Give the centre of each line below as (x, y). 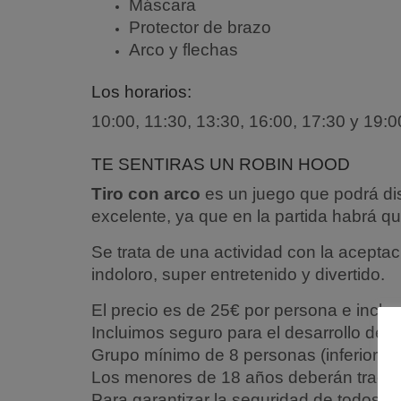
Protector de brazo (200, 27)
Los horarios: (141, 92)
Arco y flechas (183, 50)
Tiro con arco (146, 194)
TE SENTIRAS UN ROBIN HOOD (221, 164)
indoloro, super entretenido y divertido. (238, 274)
